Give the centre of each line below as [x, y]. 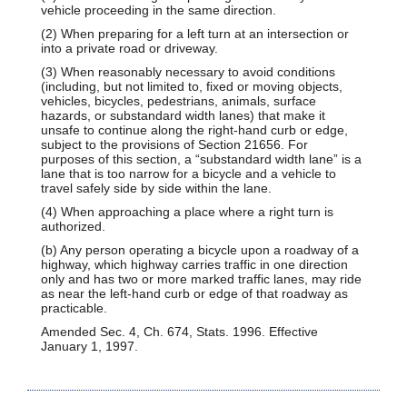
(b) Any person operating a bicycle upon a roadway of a [200, 249]
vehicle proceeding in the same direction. [159, 10]
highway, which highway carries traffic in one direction [194, 264]
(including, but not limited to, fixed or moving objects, [192, 86]
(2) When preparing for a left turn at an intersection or [195, 33]
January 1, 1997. [89, 346]
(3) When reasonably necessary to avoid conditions [188, 71]
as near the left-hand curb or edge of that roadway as [194, 293]
